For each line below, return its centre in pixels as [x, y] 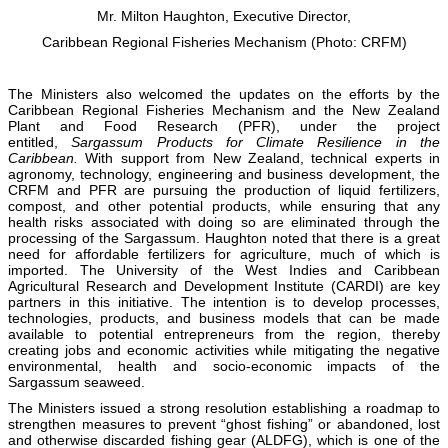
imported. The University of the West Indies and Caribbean [224, 269]
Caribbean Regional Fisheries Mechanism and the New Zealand [224, 109]
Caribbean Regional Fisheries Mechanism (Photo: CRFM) [224, 41]
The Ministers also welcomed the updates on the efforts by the [224, 93]
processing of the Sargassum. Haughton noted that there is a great [224, 237]
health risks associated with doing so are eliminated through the [224, 221]
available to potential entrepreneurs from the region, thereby [224, 333]
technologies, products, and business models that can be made [224, 317]
